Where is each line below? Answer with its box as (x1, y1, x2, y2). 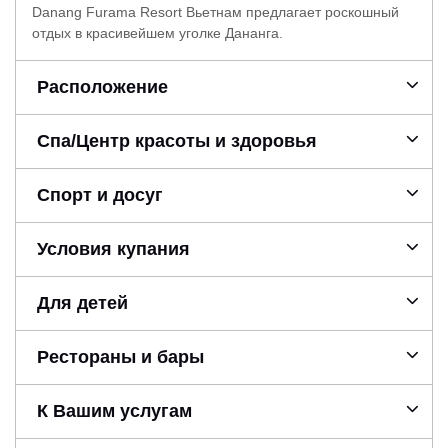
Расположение (36, 76, 168, 97)
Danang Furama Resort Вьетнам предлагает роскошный (32, 3, 399, 20)
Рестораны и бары (36, 346, 204, 367)
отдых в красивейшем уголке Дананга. (32, 24, 283, 41)
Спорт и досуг (36, 184, 163, 205)
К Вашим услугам (36, 400, 192, 421)
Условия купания (36, 238, 190, 259)
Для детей (36, 292, 128, 313)
